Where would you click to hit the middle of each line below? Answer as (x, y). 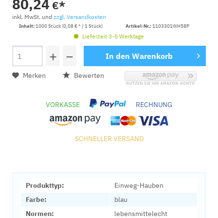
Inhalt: (27, 26)
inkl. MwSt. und (33, 17)
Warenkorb (152, 56)
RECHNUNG (154, 105)
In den (118, 56)
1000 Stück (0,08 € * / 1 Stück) (69, 26)
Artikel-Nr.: (139, 26)
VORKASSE (63, 105)
